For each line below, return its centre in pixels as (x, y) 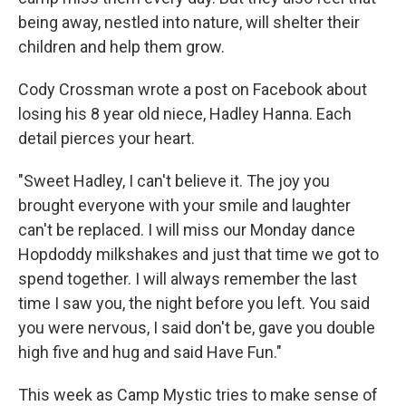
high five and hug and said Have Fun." (150, 352)
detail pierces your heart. (106, 138)
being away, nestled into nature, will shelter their (189, 22)
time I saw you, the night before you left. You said (194, 303)
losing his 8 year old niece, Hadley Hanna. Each (185, 114)
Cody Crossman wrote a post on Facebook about (193, 89)
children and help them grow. (121, 47)
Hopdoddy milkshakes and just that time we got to (198, 254)
